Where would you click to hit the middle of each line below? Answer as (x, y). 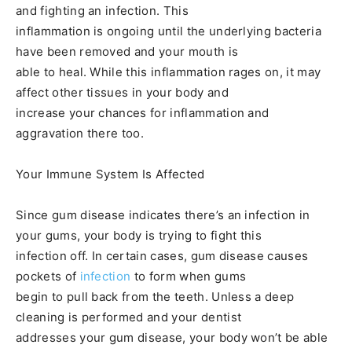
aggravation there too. (80, 134)
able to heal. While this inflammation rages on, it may (169, 72)
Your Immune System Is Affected (110, 174)
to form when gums (189, 277)
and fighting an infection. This (102, 11)
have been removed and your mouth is (127, 52)
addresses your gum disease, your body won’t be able (172, 338)
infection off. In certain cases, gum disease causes (162, 256)
